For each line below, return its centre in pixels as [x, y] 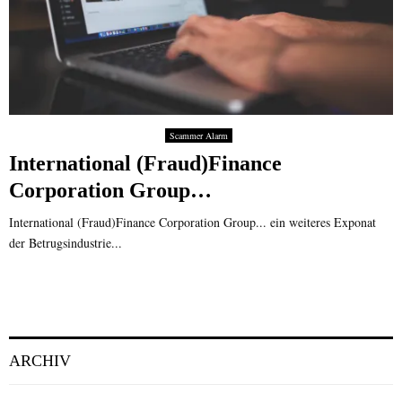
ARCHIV [40, 361]
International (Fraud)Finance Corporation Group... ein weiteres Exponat [192, 223]
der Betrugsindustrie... [66, 243]
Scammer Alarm [199, 136]
